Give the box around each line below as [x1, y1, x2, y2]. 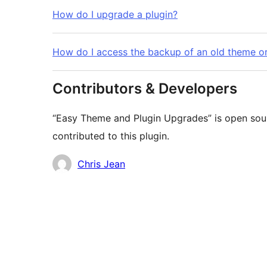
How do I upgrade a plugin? [52, 8, 178, 21]
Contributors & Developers [52, 80, 237, 98]
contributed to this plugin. [52, 130, 169, 142]
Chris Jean [77, 158, 125, 170]
